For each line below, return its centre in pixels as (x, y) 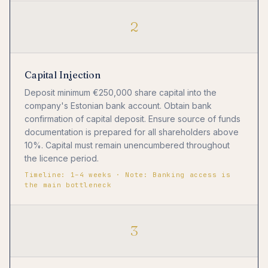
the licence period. (62, 159)
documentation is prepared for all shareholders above (132, 132)
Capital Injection (63, 74)
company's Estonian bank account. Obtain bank (118, 106)
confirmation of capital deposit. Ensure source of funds (133, 119)
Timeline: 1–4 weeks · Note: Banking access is (128, 175)
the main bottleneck (68, 185)
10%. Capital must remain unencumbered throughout (127, 145)
